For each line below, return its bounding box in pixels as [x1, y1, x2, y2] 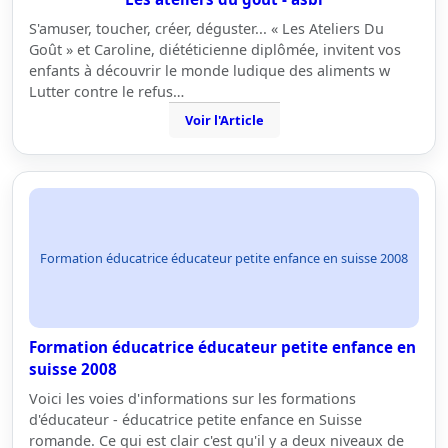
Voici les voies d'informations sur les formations [29, 389, 356, 408]
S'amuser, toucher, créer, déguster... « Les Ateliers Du [29, 19, 384, 38]
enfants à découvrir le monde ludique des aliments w [29, 61, 390, 80]
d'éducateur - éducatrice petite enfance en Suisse [29, 410, 362, 429]
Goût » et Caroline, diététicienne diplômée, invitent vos [29, 40, 401, 59]
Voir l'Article [184, 111, 264, 129]
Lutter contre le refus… [29, 82, 184, 101]
